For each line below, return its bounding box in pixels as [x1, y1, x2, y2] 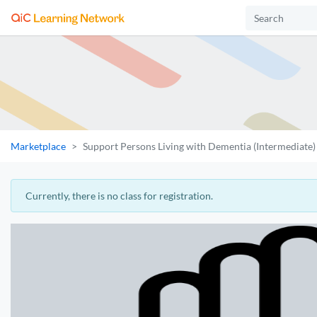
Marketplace [11, 140, 66, 152]
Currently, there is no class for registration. [25, 190, 213, 202]
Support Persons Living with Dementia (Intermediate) [83, 140, 316, 152]
